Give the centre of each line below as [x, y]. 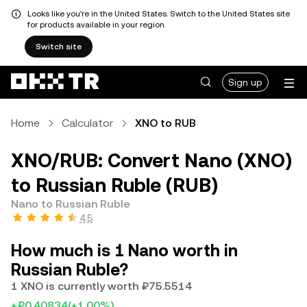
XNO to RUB [165, 123]
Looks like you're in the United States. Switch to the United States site [159, 14]
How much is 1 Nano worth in [124, 251]
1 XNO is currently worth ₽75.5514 [101, 286]
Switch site [59, 47]
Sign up [245, 82]
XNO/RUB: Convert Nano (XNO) [151, 160]
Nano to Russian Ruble [71, 204]
